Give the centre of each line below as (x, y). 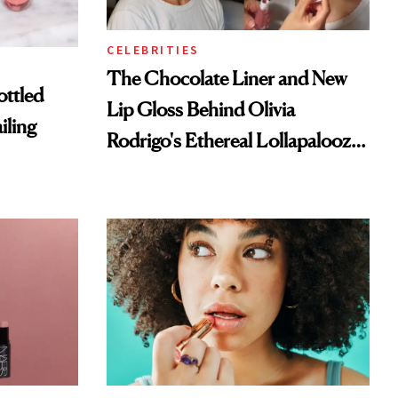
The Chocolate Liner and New (227, 79)
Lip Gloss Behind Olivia (201, 110)
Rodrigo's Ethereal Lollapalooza (233, 141)
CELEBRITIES (153, 50)
